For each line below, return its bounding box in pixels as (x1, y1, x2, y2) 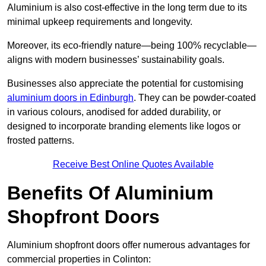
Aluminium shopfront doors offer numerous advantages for (7, 240, 250, 251)
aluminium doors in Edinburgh (7, 93, 134, 103)
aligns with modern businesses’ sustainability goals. (7, 55, 224, 65)
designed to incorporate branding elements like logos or (7, 121, 240, 132)
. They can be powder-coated (134, 93, 256, 103)
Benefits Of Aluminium (7, 182, 213, 204)
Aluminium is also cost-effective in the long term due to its (7, 2, 247, 13)
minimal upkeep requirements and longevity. (7, 17, 192, 27)
